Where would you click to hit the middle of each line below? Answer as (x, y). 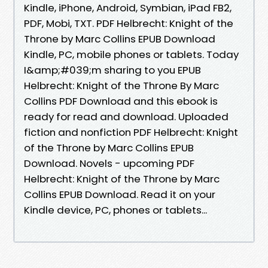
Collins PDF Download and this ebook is (121, 101)
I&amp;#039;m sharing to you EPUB (112, 70)
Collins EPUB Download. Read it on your (120, 194)
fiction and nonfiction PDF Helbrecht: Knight (131, 132)
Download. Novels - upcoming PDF (109, 163)
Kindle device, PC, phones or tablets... (115, 210)
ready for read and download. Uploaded (126, 116)
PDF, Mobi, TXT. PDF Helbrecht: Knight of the (129, 23)
